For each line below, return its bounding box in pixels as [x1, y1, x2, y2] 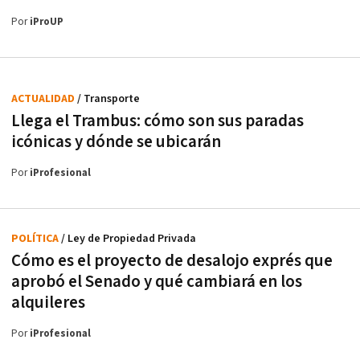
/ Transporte [77, 91, 140, 106]
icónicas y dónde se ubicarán [11, 130, 221, 153]
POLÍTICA [11, 231, 61, 246]
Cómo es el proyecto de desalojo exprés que [11, 249, 333, 272]
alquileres [11, 291, 85, 313]
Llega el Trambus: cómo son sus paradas [11, 109, 304, 132]
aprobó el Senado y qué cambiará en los [11, 270, 302, 292]
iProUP [30, 14, 63, 29]
